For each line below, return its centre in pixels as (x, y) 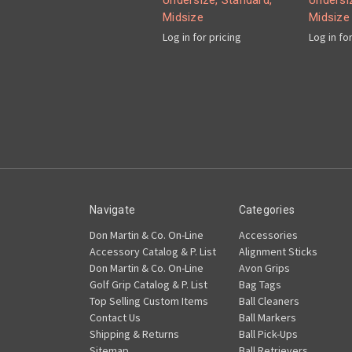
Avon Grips (264, 268)
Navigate (112, 210)
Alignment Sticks (278, 252)
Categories (266, 210)
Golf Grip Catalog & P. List (148, 285)
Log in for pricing (202, 37)
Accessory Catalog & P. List (153, 252)
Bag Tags (260, 285)
